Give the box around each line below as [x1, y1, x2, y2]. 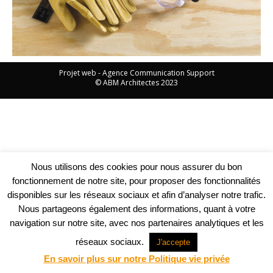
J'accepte [157, 237, 190, 247]
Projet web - [58, 67, 102, 78]
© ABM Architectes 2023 [95, 77, 178, 88]
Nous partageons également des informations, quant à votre [18, 203, 255, 214]
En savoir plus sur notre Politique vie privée [43, 253, 230, 264]
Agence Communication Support [102, 67, 214, 78]
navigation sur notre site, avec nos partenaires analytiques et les [9, 217, 264, 228]
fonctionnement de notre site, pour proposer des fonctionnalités [12, 175, 261, 186]
